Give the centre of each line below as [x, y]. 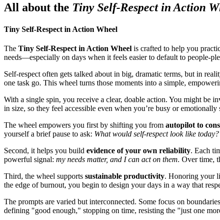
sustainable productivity [125, 176]
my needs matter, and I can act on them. [118, 159]
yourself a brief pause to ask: [49, 134]
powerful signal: [30, 159]
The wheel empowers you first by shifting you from [85, 125]
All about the [38, 8]
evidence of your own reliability [138, 150]
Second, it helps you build [45, 150]
